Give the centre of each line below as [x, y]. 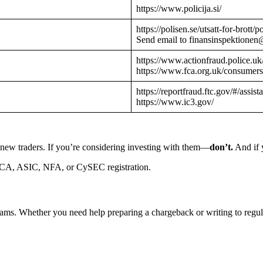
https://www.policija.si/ [179, 9]
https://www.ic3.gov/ [175, 102]
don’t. [221, 147]
